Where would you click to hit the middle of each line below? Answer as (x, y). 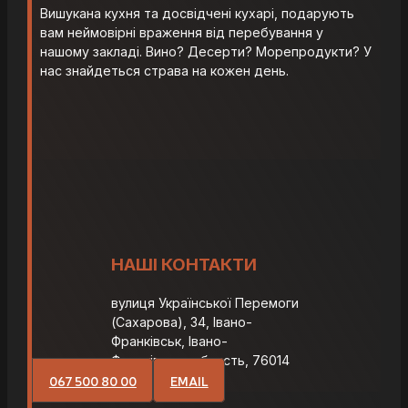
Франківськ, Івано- (169, 342)
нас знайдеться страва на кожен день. (165, 71)
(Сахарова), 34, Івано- (181, 322)
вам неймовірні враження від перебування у (182, 33)
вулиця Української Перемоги (204, 303)
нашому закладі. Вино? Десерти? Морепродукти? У (206, 52)
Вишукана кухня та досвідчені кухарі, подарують (198, 14)
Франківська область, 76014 (200, 361)
